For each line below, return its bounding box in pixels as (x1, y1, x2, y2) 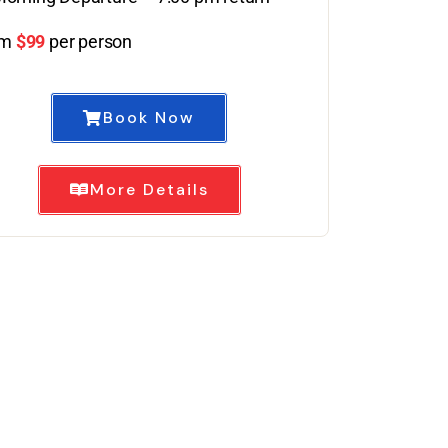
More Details (89, 178, 209, 200)
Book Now (103, 106, 196, 128)
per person (49, 30, 133, 52)
